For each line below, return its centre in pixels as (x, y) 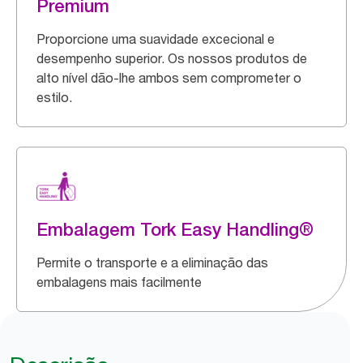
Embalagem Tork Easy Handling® (175, 229)
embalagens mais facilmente (119, 282)
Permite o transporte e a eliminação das (152, 263)
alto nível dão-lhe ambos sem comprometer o (169, 78)
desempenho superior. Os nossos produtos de (172, 58)
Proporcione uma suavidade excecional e (156, 39)
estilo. (54, 97)
